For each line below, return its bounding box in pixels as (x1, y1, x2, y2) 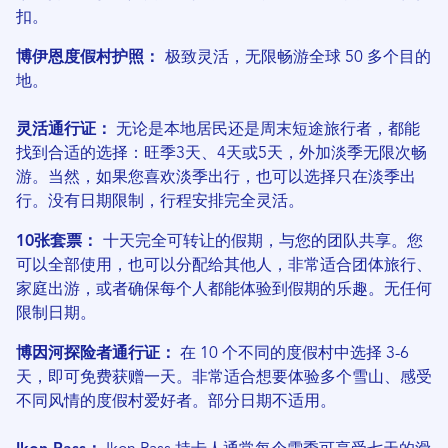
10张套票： (16, 234, 103, 251)
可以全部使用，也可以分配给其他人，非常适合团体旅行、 (16, 258, 432, 275)
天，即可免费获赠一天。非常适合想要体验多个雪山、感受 (16, 370, 432, 387)
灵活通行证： (16, 122, 112, 139)
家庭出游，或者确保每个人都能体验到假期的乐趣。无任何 (16, 282, 432, 299)
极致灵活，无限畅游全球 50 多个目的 (165, 50, 431, 67)
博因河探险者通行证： (16, 346, 176, 363)
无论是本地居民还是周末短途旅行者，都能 (112, 122, 420, 139)
